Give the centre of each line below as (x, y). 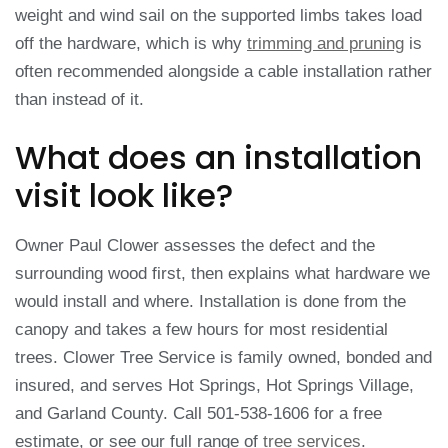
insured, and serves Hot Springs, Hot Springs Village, (214, 386)
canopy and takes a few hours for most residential (201, 330)
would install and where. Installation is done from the (210, 302)
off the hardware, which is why (131, 43)
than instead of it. (79, 99)
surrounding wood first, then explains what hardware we (222, 274)
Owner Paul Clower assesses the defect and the (195, 246)
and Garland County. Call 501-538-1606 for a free (198, 414)
